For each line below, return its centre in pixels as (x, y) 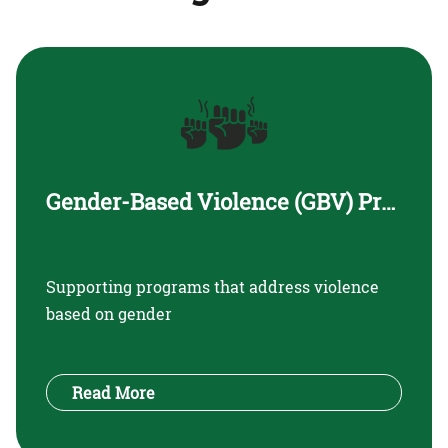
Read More (113, 392)
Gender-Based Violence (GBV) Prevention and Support (388, 201)
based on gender (109, 314)
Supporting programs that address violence (212, 287)
